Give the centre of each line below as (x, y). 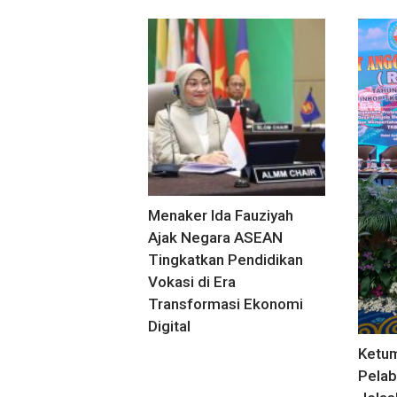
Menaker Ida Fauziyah (221, 216)
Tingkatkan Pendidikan (226, 260)
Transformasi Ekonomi (226, 304)
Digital (169, 327)
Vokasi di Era (192, 282)
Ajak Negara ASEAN (215, 238)
